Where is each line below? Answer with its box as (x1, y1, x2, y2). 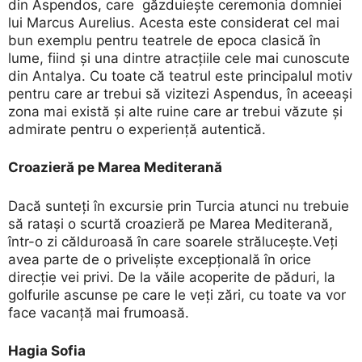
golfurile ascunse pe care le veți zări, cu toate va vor (8, 286, 346, 303)
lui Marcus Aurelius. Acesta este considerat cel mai (8, 14, 339, 31)
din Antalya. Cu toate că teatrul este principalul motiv (8, 67, 352, 84)
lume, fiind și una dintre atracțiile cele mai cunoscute (8, 49, 350, 66)
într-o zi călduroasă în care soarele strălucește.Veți (8, 233, 338, 250)
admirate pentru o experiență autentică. (8, 120, 266, 137)
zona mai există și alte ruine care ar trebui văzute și (8, 103, 343, 120)
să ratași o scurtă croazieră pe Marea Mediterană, (8, 215, 333, 232)
